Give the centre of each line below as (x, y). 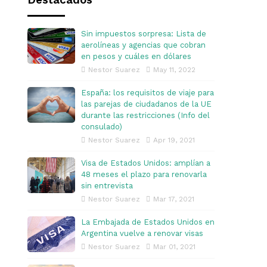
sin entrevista (107, 186)
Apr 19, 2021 (174, 140)
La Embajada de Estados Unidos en (148, 222)
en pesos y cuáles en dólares (136, 56)
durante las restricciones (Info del (145, 115)
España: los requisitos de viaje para (148, 93)
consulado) (102, 127)
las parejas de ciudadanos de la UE (146, 104)
